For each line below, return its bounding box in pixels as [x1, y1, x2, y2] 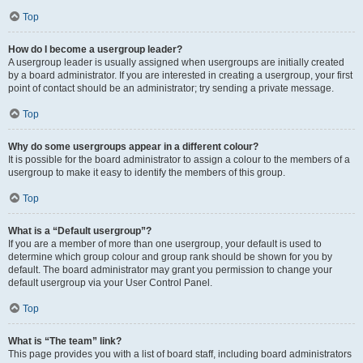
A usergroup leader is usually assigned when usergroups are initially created [8, 57, 344, 68]
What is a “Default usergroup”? [8, 225, 152, 237]
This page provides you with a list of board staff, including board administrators [8, 348, 352, 360]
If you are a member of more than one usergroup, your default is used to [8, 238, 322, 250]
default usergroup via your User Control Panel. [8, 277, 212, 288]
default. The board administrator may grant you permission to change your [8, 264, 332, 275]
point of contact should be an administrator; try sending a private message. [8, 83, 334, 94]
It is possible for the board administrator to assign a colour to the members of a [8, 154, 350, 165]
